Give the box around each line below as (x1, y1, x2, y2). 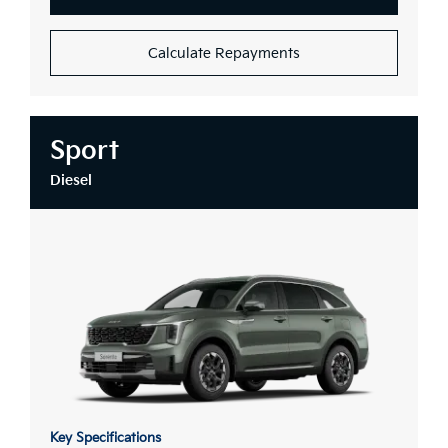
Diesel (50, 172, 92, 190)
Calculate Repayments (148, 45, 300, 63)
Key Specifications (50, 429, 161, 446)
